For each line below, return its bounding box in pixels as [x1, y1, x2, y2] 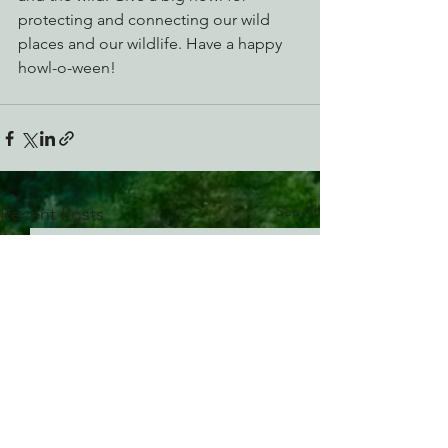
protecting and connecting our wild [18, 10, 274, 29]
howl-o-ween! [18, 58, 116, 77]
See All [276, 202, 320, 220]
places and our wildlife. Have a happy [18, 34, 286, 53]
